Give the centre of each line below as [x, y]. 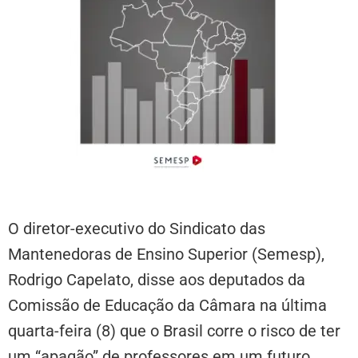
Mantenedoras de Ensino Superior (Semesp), [166, 254]
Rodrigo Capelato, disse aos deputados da [157, 279]
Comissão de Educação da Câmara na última [167, 305]
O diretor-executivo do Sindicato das [137, 228]
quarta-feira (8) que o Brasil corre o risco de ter [174, 330]
